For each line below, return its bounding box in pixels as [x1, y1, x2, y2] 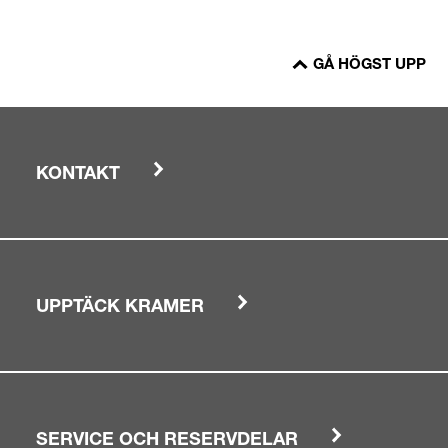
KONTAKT [36, 166, 120, 185]
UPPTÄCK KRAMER [36, 299, 204, 318]
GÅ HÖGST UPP [313, 57, 426, 73]
